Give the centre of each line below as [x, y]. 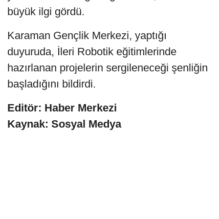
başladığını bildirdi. [52, 84]
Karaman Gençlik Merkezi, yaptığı [87, 35]
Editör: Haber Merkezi [62, 108]
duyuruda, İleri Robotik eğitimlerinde [92, 51]
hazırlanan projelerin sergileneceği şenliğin [108, 67]
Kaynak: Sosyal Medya [64, 124]
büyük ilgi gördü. [46, 11]
